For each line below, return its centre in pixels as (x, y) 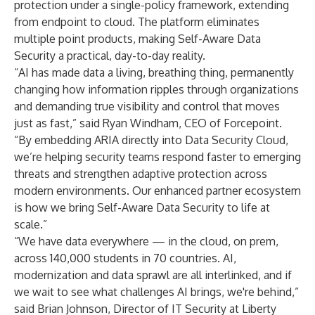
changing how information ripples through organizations (156, 89)
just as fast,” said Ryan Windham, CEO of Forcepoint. (148, 123)
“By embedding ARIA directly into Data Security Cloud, (151, 140)
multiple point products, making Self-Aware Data (137, 39)
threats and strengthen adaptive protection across (141, 174)
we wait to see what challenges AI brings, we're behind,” (156, 292)
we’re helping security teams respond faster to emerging (157, 157)
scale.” (31, 224)
